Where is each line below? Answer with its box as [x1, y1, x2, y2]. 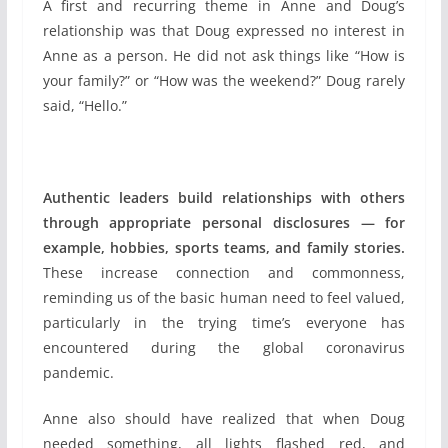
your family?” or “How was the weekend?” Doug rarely [42, 70, 406, 90]
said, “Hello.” [42, 95, 127, 115]
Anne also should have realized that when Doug [42, 408, 406, 428]
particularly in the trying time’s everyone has [42, 312, 406, 332]
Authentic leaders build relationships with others [42, 187, 406, 207]
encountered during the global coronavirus [42, 337, 406, 357]
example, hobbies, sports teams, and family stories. [42, 237, 406, 257]
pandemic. [42, 362, 114, 382]
